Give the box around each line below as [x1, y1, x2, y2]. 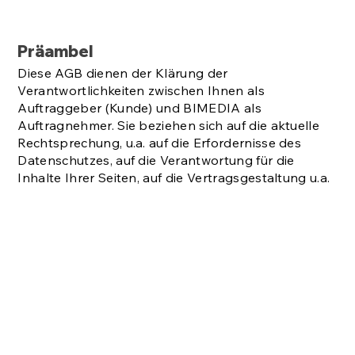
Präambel [17, 40, 94, 61]
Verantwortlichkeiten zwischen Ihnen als [17, 82, 265, 98]
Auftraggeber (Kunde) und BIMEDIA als [17, 99, 261, 116]
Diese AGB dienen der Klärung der [17, 64, 228, 81]
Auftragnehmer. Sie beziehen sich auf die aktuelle [17, 116, 320, 133]
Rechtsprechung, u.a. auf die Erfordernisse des [17, 134, 302, 151]
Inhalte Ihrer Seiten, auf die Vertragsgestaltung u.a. [17, 169, 330, 185]
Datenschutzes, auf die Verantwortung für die [17, 151, 295, 168]
